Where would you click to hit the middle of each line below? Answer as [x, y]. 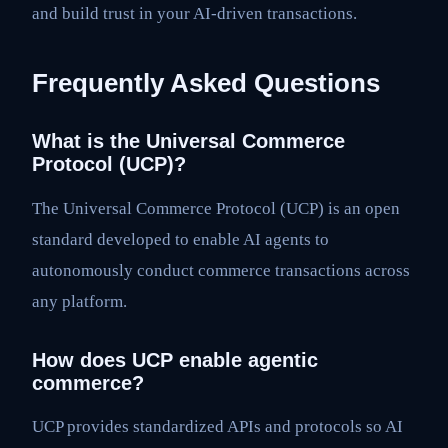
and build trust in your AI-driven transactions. [194, 13]
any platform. [79, 301]
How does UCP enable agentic [175, 359]
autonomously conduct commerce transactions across [221, 270]
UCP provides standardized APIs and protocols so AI [217, 427]
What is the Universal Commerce [188, 140]
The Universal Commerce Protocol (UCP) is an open [216, 208]
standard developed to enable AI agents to [180, 239]
